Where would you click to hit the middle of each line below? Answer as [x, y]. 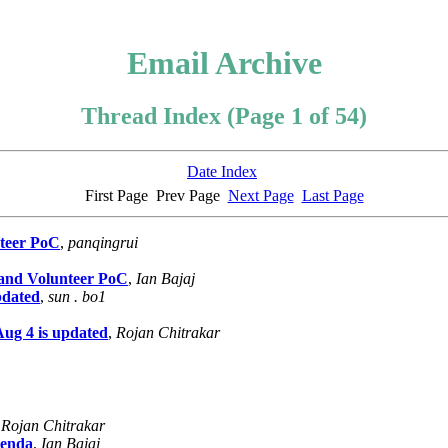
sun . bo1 [77, 297]
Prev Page [187, 196]
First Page [116, 196]
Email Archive [224, 63]
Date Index [222, 172]
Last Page [332, 196]
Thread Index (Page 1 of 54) [224, 116]
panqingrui [103, 243]
